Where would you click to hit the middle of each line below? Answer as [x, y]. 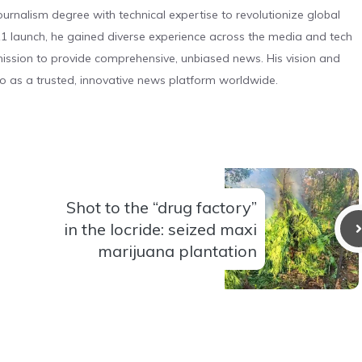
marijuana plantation [177, 250]
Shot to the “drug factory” [162, 207]
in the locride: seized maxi [160, 229]
